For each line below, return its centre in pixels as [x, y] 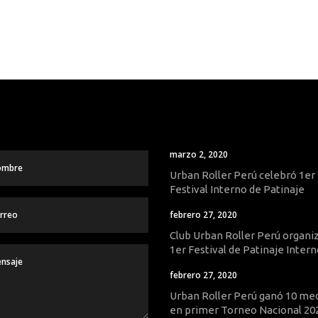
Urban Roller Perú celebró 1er [242, 175]
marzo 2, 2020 [199, 154]
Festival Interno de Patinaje [237, 189]
